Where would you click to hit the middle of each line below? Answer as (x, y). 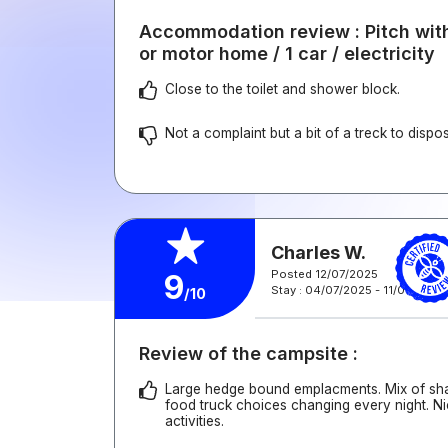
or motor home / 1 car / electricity (287, 53)
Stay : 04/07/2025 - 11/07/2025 (357, 289)
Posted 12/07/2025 (324, 273)
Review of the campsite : (248, 353)
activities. (194, 421)
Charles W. (318, 252)
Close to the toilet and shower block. (282, 89)
